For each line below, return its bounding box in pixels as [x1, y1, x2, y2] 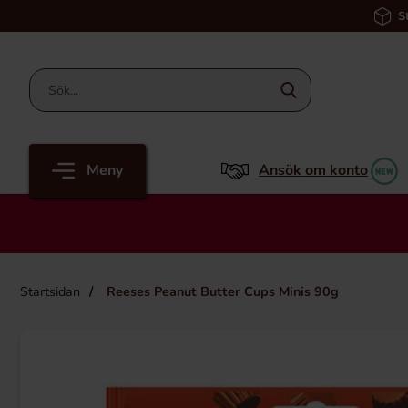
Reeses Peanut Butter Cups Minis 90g [103, 282, 339, 301]
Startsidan [20, 282, 80, 301]
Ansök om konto [259, 160, 368, 180]
